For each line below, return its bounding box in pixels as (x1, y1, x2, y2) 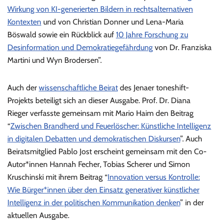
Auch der (7, 83, 39, 93)
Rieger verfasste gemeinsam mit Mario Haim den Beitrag (7, 109, 193, 118)
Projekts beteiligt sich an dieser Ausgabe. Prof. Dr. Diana (7, 96, 191, 106)
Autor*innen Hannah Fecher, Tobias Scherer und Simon (7, 160, 190, 169)
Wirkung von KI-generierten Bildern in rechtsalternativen (7, 4, 193, 14)
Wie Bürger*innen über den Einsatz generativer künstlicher (7, 185, 199, 195)
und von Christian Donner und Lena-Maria (41, 17, 184, 27)
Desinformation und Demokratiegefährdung (7, 43, 153, 53)
